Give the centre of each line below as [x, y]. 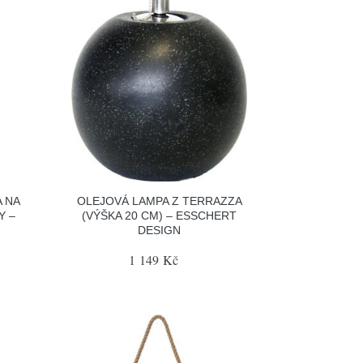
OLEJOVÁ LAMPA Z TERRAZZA [159, 201]
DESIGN [160, 230]
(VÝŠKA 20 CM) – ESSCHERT [160, 215]
